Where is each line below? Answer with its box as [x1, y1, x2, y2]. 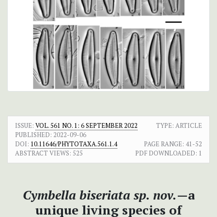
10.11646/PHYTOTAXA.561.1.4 [31, 139, 117, 149]
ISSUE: [15, 121, 35, 130]
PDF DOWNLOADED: [135, 149, 197, 158]
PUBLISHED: [15, 130, 52, 139]
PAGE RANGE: [144, 139, 184, 149]
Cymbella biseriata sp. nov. [22, 186, 177, 203]
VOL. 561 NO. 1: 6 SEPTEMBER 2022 [35, 121, 138, 130]
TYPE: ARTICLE [156, 121, 202, 130]
